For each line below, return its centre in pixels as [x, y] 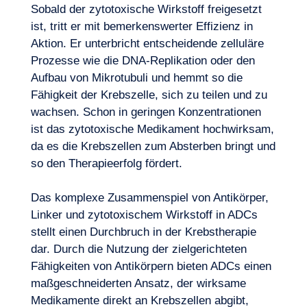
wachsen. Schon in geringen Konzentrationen [146, 112]
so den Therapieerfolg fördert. [106, 163]
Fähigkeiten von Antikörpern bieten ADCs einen [151, 266]
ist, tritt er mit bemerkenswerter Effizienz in [142, 26]
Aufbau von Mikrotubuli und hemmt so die [136, 78]
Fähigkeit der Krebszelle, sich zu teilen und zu [149, 95]
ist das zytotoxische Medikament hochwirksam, [152, 129]
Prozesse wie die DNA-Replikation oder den [143, 61]
